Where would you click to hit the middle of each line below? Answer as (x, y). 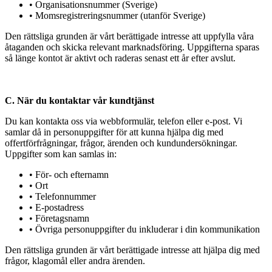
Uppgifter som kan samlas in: (61, 154)
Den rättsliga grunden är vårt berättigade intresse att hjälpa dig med (132, 250)
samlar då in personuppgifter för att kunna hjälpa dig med (114, 132)
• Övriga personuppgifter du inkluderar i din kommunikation (144, 229)
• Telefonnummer (63, 196)
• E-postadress (56, 207)
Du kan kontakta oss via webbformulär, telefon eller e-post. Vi (124, 121)
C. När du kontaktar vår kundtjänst (80, 100)
